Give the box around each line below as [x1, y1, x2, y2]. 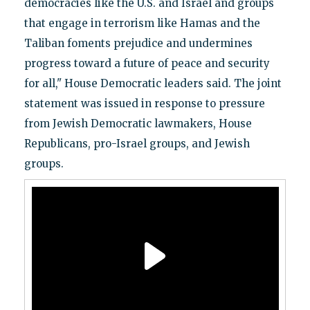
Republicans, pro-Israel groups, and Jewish [24, 136, 250, 150]
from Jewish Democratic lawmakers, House [24, 116, 252, 130]
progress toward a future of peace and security [24, 56, 270, 70]
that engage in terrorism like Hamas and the [24, 16, 260, 30]
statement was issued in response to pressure [24, 96, 265, 110]
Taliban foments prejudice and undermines [24, 36, 253, 50]
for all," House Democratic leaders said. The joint [24, 76, 282, 90]
